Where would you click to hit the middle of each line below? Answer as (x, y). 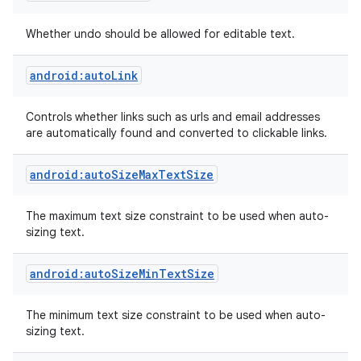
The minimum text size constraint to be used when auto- (176, 315)
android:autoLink (84, 75)
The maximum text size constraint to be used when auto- (177, 216)
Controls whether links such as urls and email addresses (173, 117)
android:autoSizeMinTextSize (122, 274)
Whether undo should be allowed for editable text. (162, 34)
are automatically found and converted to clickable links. (178, 133)
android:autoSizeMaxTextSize (122, 174)
